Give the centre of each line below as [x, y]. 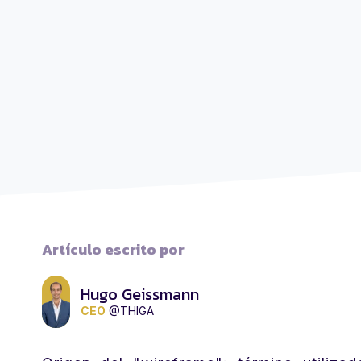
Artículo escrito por [113, 249]
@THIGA [131, 311]
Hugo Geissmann [140, 294]
